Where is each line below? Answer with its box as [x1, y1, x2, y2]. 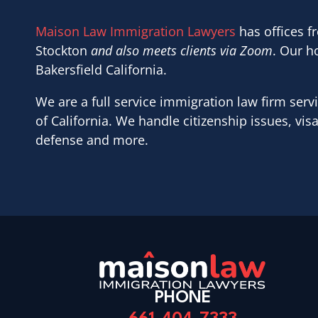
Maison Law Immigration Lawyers [35, 22, 236, 40]
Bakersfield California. [35, 60, 167, 78]
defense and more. [35, 131, 148, 148]
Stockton [35, 41, 91, 59]
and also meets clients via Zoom [91, 41, 273, 59]
